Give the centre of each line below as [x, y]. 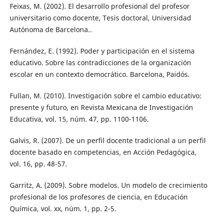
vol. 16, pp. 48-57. [38, 164]
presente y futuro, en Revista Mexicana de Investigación [101, 108]
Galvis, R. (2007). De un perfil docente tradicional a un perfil [108, 141]
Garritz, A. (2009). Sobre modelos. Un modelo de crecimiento [108, 185]
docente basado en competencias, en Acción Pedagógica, [103, 152]
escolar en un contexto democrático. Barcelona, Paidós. [100, 74]
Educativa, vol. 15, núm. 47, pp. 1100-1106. [79, 119]
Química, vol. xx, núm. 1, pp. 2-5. [63, 209]
